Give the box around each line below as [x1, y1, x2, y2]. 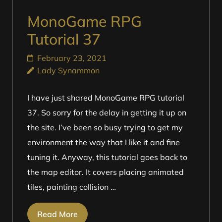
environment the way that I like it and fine [27, 137, 180, 147]
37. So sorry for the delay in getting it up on [27, 108, 186, 117]
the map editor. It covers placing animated [27, 167, 184, 177]
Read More [37, 209, 78, 219]
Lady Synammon [37, 65, 100, 75]
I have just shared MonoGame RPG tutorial [27, 93, 184, 103]
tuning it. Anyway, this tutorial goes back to [27, 152, 187, 162]
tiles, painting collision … [27, 182, 116, 192]
